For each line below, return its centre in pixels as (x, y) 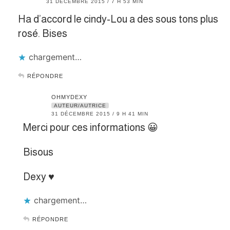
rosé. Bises (43, 33)
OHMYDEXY (69, 97)
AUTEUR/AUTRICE (80, 105)
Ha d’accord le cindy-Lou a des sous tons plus (118, 19)
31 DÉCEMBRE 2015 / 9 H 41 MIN (100, 113)
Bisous (38, 152)
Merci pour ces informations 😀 (91, 127)
